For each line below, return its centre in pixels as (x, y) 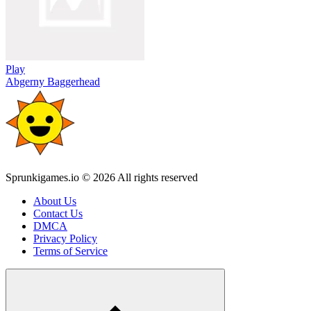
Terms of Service (70, 251)
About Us (55, 201)
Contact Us (58, 213)
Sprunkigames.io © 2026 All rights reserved (102, 177)
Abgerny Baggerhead (53, 81)
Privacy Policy (65, 238)
